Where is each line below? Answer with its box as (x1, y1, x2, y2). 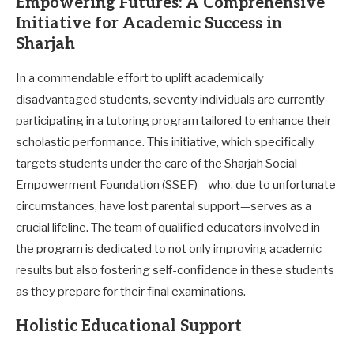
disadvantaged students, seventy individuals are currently (16, 92, 325, 107)
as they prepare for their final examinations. (16, 284, 246, 299)
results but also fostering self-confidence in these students (16, 262, 334, 277)
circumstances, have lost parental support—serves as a (16, 198, 311, 213)
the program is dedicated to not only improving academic (16, 241, 322, 256)
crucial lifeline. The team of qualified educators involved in (16, 220, 320, 235)
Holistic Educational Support (16, 316, 242, 336)
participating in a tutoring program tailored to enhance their (16, 113, 331, 128)
